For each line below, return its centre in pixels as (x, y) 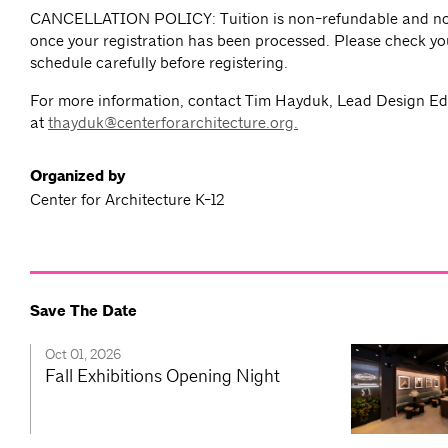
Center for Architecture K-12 (127, 200)
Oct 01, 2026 (83, 354)
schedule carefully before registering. (159, 63)
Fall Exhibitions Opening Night (162, 376)
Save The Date (83, 311)
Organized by (78, 176)
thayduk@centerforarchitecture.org (171, 123)
